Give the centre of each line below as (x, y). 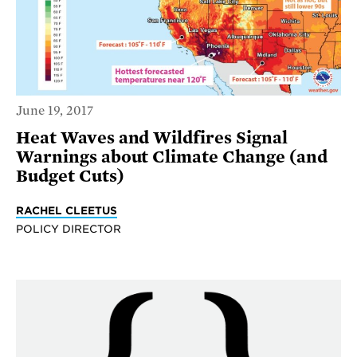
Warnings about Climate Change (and (172, 157)
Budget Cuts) (70, 177)
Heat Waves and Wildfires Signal (152, 138)
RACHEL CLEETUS (67, 211)
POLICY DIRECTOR (69, 229)
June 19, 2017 (55, 111)
